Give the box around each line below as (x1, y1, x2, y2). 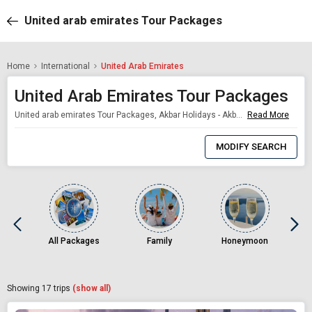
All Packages (48, 235, 100, 246)
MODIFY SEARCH (216, 141, 286, 152)
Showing (7, 283, 42, 293)
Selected (98, 146, 132, 156)
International (41, 61, 90, 71)
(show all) (72, 283, 111, 293)
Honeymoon (221, 235, 269, 246)
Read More (247, 109, 289, 120)
